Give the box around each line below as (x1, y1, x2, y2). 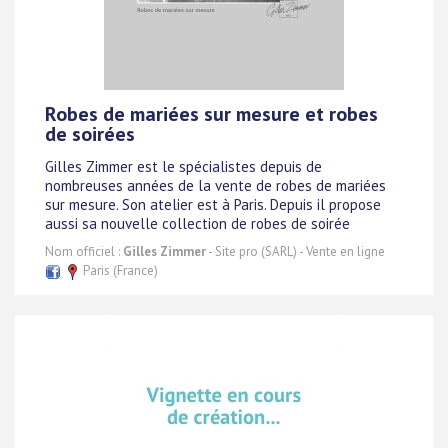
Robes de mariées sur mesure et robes (45, 101, 378, 128)
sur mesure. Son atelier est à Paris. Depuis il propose (45, 194, 381, 214)
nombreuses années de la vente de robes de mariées (45, 175, 386, 195)
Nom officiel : (45, 243, 123, 261)
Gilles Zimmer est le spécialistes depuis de (45, 156, 322, 176)
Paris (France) (80, 262, 158, 280)
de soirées (45, 121, 135, 148)
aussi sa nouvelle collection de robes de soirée (45, 213, 350, 233)
